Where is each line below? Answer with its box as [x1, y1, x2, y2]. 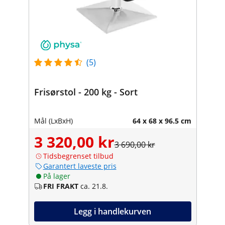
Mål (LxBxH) [34, 116, 73, 126]
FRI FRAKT [43, 181, 78, 191]
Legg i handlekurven [74, 205, 151, 217]
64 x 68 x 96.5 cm [132, 116, 191, 126]
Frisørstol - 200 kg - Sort [34, 85, 138, 98]
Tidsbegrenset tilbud [43, 151, 114, 161]
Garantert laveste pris [43, 161, 117, 171]
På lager [43, 171, 70, 181]
